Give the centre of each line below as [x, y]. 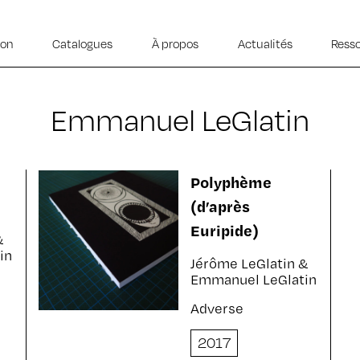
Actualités [265, 43]
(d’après [220, 206]
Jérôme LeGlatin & [249, 263]
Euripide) [224, 230]
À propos [175, 43]
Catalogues [83, 43]
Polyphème [231, 182]
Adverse [217, 308]
